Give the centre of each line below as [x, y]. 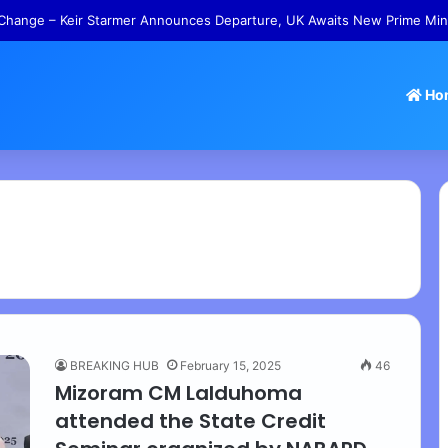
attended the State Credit [190, 421]
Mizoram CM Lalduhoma [178, 393]
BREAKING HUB [114, 365]
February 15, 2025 [230, 365]
